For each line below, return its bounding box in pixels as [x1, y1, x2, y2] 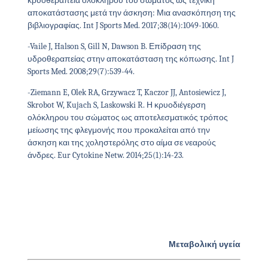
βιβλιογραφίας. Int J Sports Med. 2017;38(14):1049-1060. [27, 20, 219, 31]
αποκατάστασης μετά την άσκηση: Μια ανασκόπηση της [27, 7, 236, 18]
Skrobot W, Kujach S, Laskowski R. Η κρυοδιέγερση [27, 100, 206, 111]
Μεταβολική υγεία [169, 239, 241, 249]
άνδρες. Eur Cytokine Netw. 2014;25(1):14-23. [27, 150, 184, 161]
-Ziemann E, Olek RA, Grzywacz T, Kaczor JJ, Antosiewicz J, [27, 87, 226, 98]
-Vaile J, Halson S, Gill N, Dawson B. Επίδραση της [27, 41, 201, 51]
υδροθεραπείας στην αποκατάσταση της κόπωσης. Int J [27, 53, 234, 64]
